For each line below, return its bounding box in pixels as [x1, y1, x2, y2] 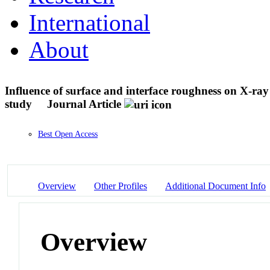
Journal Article [47, 97, 121, 110]
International [29, 9, 150, 36]
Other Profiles [94, 180, 147, 191]
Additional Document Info [165, 180, 266, 191]
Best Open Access [38, 130, 98, 139]
